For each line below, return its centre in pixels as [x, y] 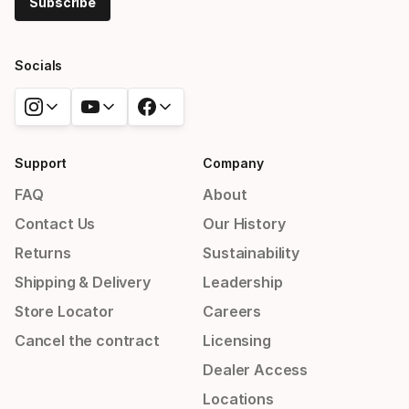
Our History [244, 224]
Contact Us [55, 224]
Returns [43, 253]
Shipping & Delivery [83, 282]
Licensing [237, 341]
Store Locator [64, 311]
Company [233, 163]
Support [41, 163]
